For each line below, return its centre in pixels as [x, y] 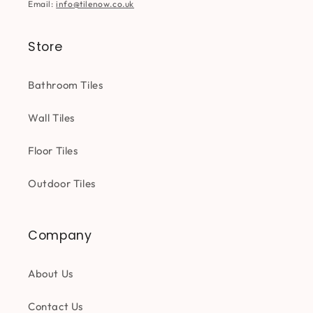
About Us [51, 274]
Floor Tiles [53, 151]
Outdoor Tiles [62, 183]
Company [60, 235]
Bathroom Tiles [66, 85]
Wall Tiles [51, 118]
